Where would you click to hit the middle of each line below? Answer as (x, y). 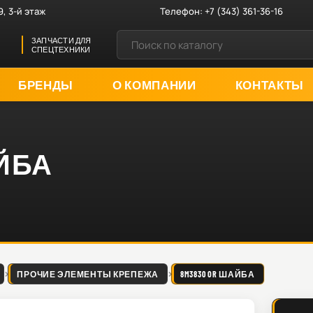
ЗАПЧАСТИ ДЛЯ (61, 40)
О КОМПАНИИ (154, 84)
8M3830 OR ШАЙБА (217, 274)
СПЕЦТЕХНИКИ (61, 49)
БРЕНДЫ (46, 84)
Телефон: (183, 11)
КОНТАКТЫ (269, 84)
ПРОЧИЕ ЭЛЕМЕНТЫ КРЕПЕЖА (88, 274)
